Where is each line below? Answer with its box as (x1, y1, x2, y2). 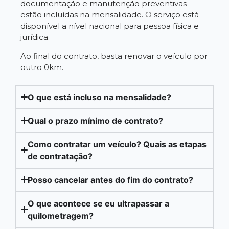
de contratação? (28, 151, 93, 162)
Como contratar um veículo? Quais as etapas (28, 139, 207, 149)
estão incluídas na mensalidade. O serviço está (20, 10, 199, 20)
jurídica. (20, 32, 50, 42)
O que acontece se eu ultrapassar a (28, 198, 170, 209)
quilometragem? (28, 210, 94, 221)
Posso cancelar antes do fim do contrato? (28, 174, 194, 185)
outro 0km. (20, 62, 63, 72)
